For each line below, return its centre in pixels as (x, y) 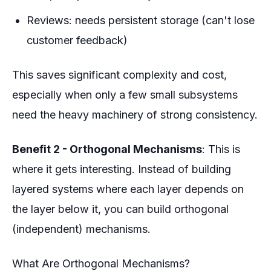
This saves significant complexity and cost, (119, 74)
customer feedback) (77, 40)
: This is (221, 149)
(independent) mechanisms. (81, 229)
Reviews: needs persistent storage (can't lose (141, 20)
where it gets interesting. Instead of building (122, 169)
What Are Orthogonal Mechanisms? (101, 263)
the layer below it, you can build (93, 209)
